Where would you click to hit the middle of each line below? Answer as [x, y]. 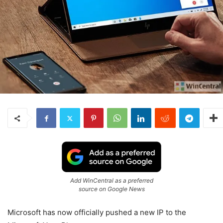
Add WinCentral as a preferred [111, 181]
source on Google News [111, 189]
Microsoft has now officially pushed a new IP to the [97, 213]
